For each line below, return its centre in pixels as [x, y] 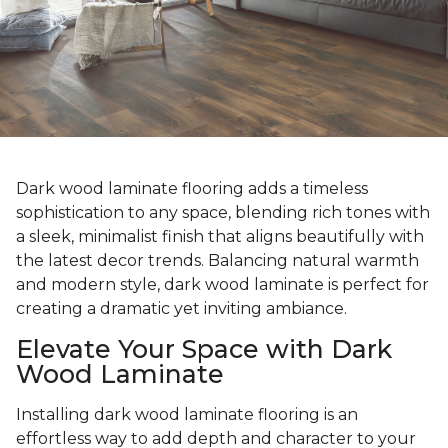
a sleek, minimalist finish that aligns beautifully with [220, 237]
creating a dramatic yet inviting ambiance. [181, 309]
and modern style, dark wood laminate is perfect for [222, 285]
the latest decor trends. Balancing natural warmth [217, 261]
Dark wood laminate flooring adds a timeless [192, 189]
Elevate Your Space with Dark [204, 349]
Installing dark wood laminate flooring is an [187, 415]
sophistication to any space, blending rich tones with [223, 213]
